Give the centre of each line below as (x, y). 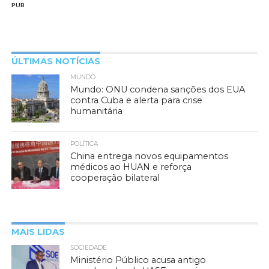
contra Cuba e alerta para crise (137, 100)
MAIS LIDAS (38, 231)
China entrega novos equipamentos (150, 156)
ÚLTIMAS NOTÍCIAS (56, 61)
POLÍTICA (84, 144)
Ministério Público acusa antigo (138, 260)
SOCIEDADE (89, 247)
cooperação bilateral (115, 177)
